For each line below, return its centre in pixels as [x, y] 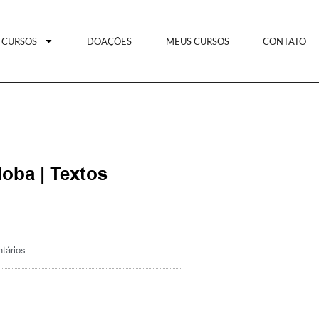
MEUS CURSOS [197, 41]
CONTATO [285, 41]
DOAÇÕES [110, 41]
